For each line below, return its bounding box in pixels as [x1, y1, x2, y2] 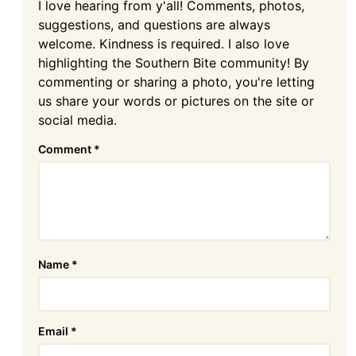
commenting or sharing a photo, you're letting [38, 74, 315, 91]
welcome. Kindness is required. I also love [38, 36, 289, 52]
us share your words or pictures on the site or [38, 93, 314, 110]
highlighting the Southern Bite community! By [38, 55, 309, 72]
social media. [38, 112, 117, 129]
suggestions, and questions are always [38, 17, 270, 33]
